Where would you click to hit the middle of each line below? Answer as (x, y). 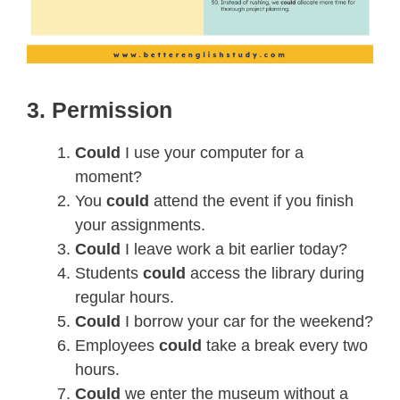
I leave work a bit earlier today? (236, 249)
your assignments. (140, 225)
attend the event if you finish (254, 200)
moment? (108, 176)
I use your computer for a (214, 152)
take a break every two (287, 345)
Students (109, 273)
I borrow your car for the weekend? (249, 321)
